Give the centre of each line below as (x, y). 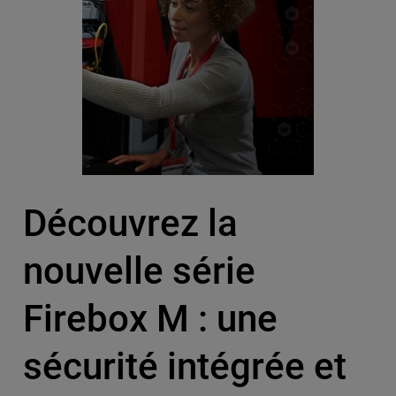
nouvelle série (139, 271)
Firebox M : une (150, 319)
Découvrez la (130, 224)
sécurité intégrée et (184, 367)
